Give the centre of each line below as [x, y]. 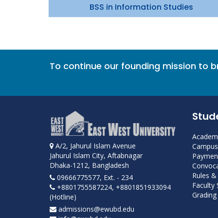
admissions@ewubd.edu [95, 209]
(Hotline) [63, 197]
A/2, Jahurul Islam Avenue [95, 145]
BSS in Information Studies [141, 7]
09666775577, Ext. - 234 [94, 177]
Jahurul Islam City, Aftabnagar [96, 155]
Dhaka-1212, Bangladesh [89, 165]
